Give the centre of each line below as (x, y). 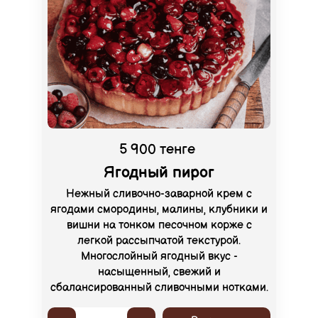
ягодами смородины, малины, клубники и (159, 210)
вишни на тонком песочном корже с (159, 226)
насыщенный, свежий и (159, 273)
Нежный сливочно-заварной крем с (159, 194)
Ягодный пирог (159, 173)
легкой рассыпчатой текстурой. (159, 241)
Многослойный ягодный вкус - (159, 257)
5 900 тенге (157, 150)
